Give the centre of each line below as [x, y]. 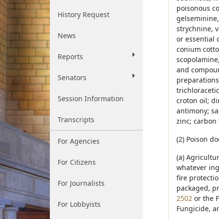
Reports [70, 56]
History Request [84, 14]
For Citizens [77, 162]
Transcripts [76, 120]
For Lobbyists [79, 204]
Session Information [91, 99]
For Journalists [81, 183]
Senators [72, 77]
